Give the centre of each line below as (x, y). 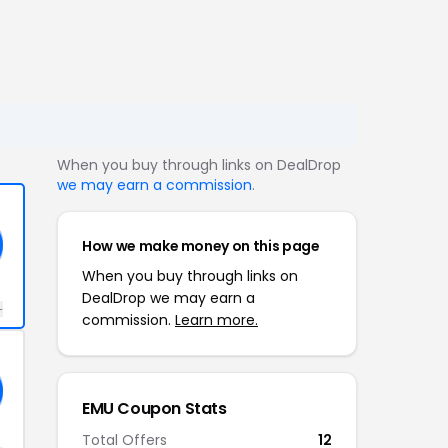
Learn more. (216, 320)
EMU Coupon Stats (154, 408)
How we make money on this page (201, 246)
